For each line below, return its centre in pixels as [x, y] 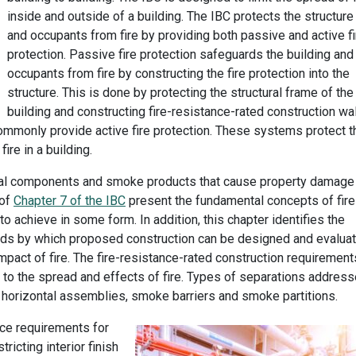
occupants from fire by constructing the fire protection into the [178, 74]
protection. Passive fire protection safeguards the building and [180, 55]
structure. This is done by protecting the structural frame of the [180, 93]
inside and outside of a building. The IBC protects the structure [180, 17]
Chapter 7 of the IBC [70, 201]
